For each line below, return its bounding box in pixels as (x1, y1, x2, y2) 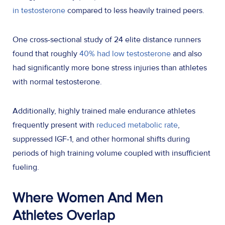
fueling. (13, 162, 43, 172)
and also (171, 48, 202, 59)
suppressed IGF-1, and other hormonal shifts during (13, 134, 190, 144)
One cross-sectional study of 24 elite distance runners (13, 34, 201, 45)
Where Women (13, 189, 107, 206)
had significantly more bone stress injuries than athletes (13, 62, 207, 73)
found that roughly (13, 48, 79, 59)
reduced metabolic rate (96, 120, 178, 130)
